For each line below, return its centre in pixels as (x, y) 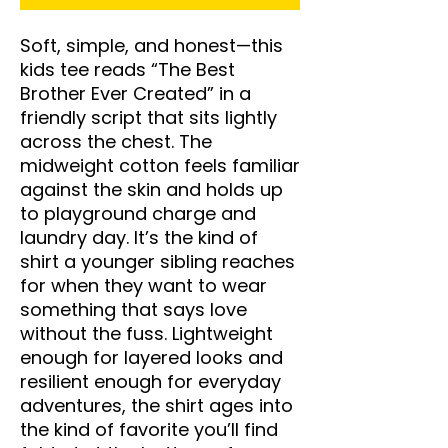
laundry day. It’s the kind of (139, 237)
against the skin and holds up (151, 189)
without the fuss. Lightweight (146, 333)
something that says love (133, 309)
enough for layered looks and (151, 357)
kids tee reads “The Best (127, 69)
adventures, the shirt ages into (156, 405)
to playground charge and (138, 213)
